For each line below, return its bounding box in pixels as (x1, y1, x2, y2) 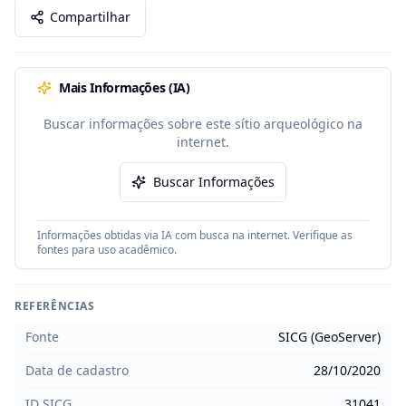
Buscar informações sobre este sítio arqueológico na (43, 115, 362, 132)
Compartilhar (50, 8, 130, 25)
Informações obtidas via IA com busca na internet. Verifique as (37, 227, 353, 243)
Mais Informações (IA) (59, 79, 190, 96)
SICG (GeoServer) (278, 328, 381, 345)
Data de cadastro (25, 362, 129, 379)
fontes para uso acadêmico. (37, 242, 177, 257)
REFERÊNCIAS (14, 298, 95, 314)
